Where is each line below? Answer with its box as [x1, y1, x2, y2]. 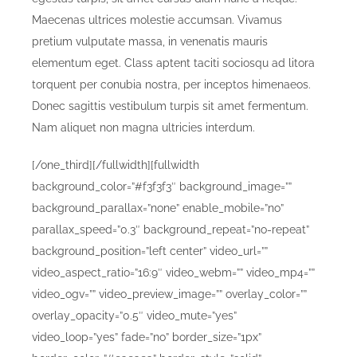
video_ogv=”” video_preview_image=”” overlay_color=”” [32, 288, 307, 301]
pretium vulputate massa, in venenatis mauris [32, 35, 268, 49]
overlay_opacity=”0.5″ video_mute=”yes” [32, 309, 237, 323]
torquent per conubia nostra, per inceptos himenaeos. [32, 78, 311, 92]
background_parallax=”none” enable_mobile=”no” [32, 202, 284, 215]
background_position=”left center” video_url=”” [32, 245, 268, 258]
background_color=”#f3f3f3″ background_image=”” [32, 180, 292, 194]
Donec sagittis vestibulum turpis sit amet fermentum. [32, 100, 308, 113]
